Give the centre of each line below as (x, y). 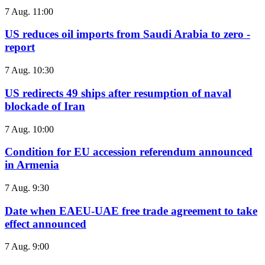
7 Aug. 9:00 (27, 247)
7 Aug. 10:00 (29, 129)
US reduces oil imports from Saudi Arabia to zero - (127, 34)
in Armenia (32, 165)
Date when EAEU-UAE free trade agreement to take (131, 211)
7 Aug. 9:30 (27, 188)
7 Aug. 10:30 (29, 70)
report (20, 47)
